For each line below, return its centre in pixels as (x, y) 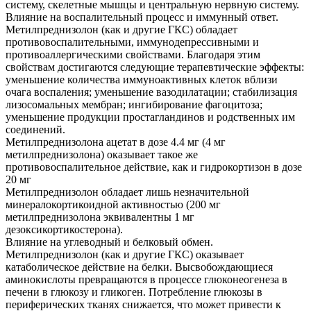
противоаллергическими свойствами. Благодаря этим (133, 54)
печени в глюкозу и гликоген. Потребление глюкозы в (134, 292)
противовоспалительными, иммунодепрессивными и (132, 42)
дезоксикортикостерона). (64, 229)
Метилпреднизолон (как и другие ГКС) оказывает (125, 254)
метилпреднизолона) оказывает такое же (102, 154)
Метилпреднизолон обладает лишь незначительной (127, 192)
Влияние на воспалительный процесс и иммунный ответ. (142, 17)
